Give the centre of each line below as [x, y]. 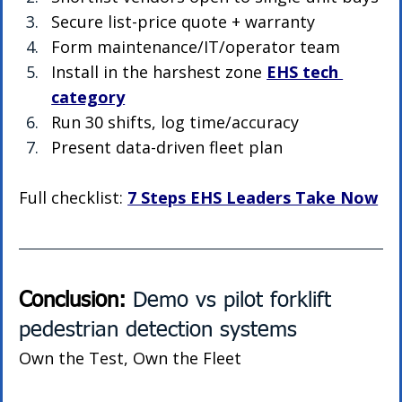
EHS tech [305, 72]
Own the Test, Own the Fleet [131, 358]
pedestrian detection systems [158, 331]
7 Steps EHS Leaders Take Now [253, 198]
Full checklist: [74, 198]
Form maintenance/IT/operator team [196, 47]
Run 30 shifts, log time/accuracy [175, 122]
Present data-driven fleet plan [167, 148]
